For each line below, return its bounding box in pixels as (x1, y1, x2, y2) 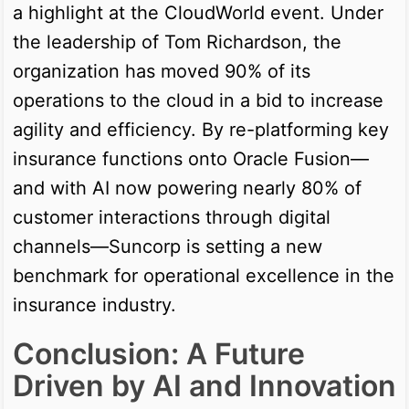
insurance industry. (13, 293, 176, 316)
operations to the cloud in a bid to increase (13, 89, 383, 111)
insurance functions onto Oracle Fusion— (13, 147, 369, 170)
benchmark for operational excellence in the (13, 264, 394, 287)
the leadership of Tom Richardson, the (13, 30, 341, 53)
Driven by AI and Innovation (13, 367, 396, 404)
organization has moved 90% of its (13, 59, 310, 82)
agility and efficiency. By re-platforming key (13, 118, 389, 141)
